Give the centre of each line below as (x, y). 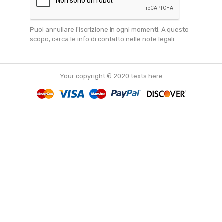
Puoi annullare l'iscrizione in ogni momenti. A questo (109, 29)
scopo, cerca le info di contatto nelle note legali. (103, 39)
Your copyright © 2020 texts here (111, 76)
